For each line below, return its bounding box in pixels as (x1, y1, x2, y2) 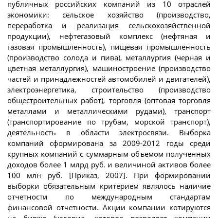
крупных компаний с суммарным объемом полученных (7, 148, 211, 159)
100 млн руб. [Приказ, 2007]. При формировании (7, 170, 211, 180)
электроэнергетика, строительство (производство (7, 84, 211, 94)
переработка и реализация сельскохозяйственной (7, 20, 211, 30)
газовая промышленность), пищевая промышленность (7, 41, 211, 52)
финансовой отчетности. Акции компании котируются (7, 202, 211, 212)
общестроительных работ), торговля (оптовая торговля (7, 95, 211, 105)
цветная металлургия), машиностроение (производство (7, 63, 211, 73)
